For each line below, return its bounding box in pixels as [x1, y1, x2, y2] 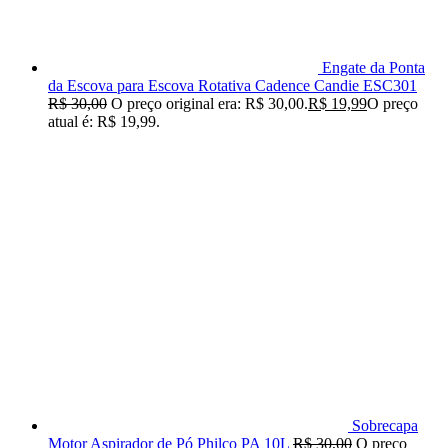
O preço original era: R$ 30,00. [111, 95, 308, 113]
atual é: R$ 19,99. [48, 113, 160, 131]
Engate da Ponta [322, 59, 425, 77]
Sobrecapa [352, 417, 418, 435]
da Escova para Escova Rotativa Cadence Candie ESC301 [48, 77, 417, 95]
